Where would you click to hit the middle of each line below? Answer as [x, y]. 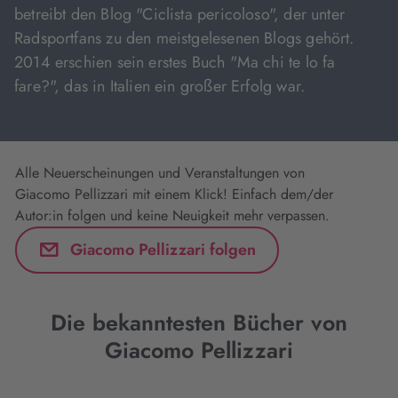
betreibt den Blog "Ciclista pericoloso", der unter [179, 14]
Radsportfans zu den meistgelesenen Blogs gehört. [184, 38]
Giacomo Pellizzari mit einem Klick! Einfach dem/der [174, 194]
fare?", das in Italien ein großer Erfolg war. [160, 86]
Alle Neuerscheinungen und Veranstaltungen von [160, 173]
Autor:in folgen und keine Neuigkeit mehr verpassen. [172, 215]
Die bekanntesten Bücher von [199, 322]
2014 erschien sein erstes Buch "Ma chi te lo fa [175, 62]
